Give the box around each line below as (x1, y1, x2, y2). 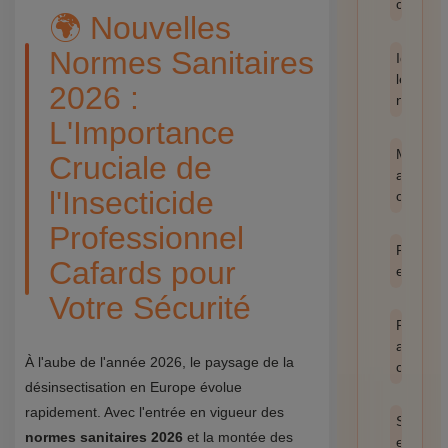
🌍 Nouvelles (49, 10, 231, 46)
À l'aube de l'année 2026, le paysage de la (25, 354, 294, 370)
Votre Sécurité (49, 290, 251, 326)
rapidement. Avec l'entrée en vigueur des (25, 404, 284, 420)
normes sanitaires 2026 (25, 429, 183, 445)
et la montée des (183, 429, 293, 445)
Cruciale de (49, 150, 212, 186)
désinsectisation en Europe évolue (25, 379, 242, 395)
